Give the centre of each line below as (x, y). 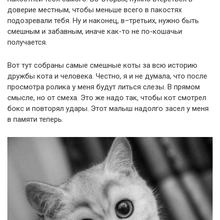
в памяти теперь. (35, 119)
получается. (27, 42)
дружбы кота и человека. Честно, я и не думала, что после (107, 76)
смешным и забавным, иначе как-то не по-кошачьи (95, 31)
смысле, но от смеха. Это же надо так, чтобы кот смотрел (107, 98)
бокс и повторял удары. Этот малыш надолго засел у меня (108, 109)
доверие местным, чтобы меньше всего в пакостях (95, 10)
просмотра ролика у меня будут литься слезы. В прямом (104, 87)
